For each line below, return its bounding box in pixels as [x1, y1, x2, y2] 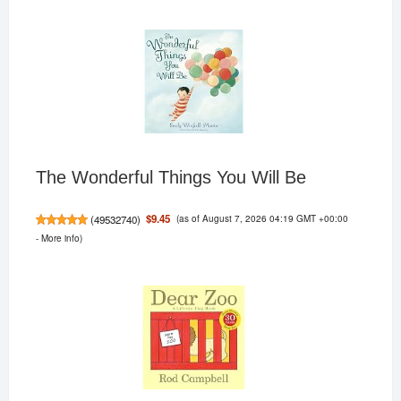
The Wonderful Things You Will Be [35, 166, 306, 187]
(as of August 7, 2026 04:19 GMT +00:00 [175, 210, 348, 225]
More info [40, 231, 80, 245]
